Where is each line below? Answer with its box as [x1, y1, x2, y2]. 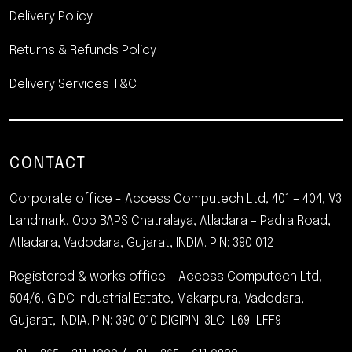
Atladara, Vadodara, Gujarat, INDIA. [9, 236, 210, 250]
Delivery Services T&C [9, 78, 137, 91]
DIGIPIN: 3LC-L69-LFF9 [160, 314, 281, 328]
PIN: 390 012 [210, 236, 273, 250]
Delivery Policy [9, 10, 93, 24]
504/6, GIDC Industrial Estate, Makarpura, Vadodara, [9, 292, 304, 306]
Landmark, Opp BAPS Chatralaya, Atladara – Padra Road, [9, 214, 331, 228]
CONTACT [9, 156, 86, 172]
